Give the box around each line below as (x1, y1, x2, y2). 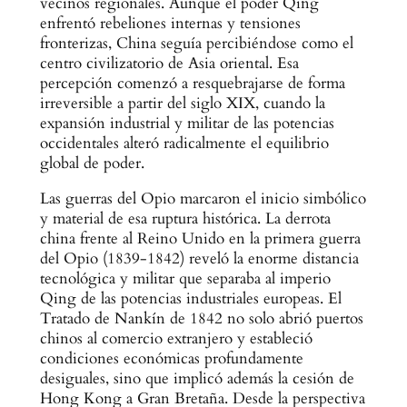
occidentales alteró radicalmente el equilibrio (39, 133, 329, 154)
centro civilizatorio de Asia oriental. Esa (39, 53, 299, 74)
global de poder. (39, 153, 144, 174)
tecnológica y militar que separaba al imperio (39, 268, 331, 290)
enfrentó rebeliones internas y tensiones (39, 13, 301, 35)
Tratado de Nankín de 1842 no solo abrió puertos (39, 308, 363, 330)
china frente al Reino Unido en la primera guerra (39, 228, 361, 250)
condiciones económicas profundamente (39, 348, 303, 370)
